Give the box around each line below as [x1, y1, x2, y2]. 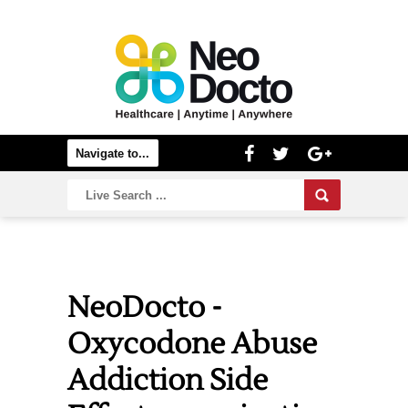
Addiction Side [67, 362, 268, 399]
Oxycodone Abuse [67, 325, 317, 362]
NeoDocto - [67, 289, 222, 326]
